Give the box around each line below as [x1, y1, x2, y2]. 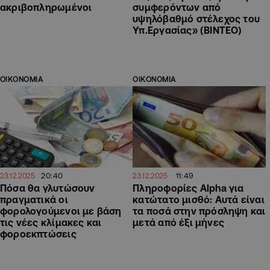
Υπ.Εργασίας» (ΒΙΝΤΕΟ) [133, 25, 242, 36]
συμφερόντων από [133, 2, 221, 13]
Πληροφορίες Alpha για [133, 182, 244, 193]
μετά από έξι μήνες [133, 216, 225, 228]
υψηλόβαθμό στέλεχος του [133, 13, 260, 25]
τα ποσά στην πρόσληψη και [133, 205, 266, 216]
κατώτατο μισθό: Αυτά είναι [133, 193, 265, 205]
